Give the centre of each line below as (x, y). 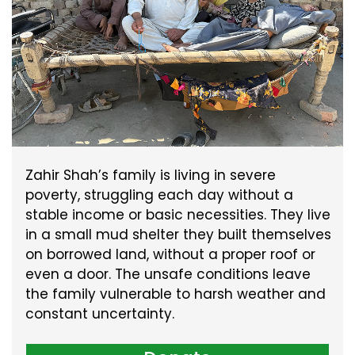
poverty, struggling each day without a (159, 195)
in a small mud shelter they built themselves (178, 235)
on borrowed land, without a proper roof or (170, 255)
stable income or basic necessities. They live (177, 215)
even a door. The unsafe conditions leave (168, 275)
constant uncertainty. (99, 314)
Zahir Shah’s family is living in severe (150, 176)
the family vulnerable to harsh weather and (175, 294)
